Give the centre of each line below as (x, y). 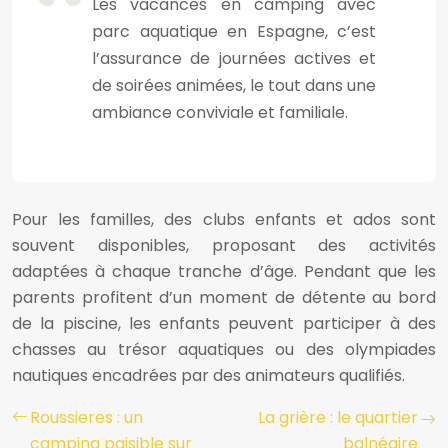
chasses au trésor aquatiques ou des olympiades (224, 350)
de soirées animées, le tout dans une (234, 86)
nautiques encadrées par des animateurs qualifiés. (208, 376)
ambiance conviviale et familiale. (220, 113)
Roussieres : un (86, 418)
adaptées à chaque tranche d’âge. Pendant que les (224, 272)
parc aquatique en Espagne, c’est (234, 32)
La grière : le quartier (338, 418)
